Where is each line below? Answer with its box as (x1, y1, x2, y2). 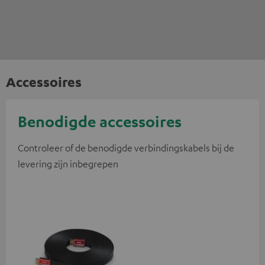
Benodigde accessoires (18, 112, 182, 131)
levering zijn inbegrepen (18, 158, 118, 170)
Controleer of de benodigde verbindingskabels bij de (18, 142, 234, 154)
